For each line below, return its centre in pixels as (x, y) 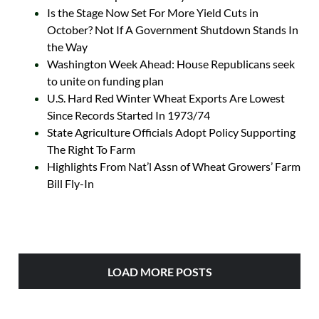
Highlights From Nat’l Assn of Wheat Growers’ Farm (173, 167)
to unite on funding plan (105, 81)
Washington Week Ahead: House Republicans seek (171, 64)
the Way (67, 47)
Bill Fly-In (70, 184)
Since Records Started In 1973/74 (128, 115)
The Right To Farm (91, 150)
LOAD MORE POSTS (159, 272)
